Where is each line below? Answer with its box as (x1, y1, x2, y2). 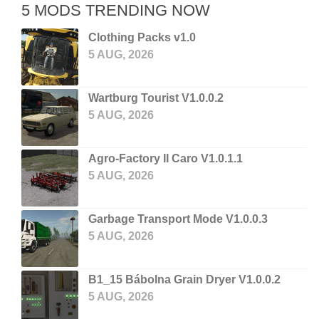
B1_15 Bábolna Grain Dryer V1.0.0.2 (88, 273, 281, 286)
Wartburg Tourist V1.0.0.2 (88, 92, 224, 104)
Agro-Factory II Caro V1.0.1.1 (88, 152, 243, 164)
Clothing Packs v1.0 (88, 31, 196, 43)
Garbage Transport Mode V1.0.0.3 (88, 213, 268, 225)
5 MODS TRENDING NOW (21, 1, 210, 19)
